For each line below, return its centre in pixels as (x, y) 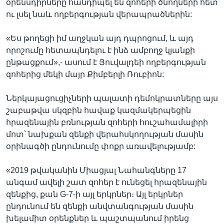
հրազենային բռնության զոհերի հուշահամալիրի (107, 122)
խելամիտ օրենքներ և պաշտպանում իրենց (97, 218)
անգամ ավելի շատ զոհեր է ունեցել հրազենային (106, 182)
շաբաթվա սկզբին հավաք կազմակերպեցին (98, 110)
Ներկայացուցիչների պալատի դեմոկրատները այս (112, 98)
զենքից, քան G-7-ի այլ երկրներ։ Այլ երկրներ (94, 194)
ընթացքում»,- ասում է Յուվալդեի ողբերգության (106, 62)
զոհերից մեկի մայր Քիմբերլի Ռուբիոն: (85, 74)
